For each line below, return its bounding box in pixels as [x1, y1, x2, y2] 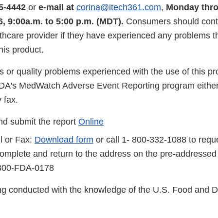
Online [78, 117, 104, 127]
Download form [35, 135, 93, 145]
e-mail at [38, 2, 74, 13]
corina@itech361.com [76, 2, 161, 13]
